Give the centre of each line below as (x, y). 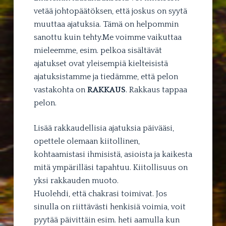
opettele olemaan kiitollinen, (87, 142)
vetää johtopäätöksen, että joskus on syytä (110, 11)
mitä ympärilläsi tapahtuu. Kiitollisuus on (110, 168)
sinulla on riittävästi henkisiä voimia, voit (109, 207)
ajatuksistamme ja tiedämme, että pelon (106, 77)
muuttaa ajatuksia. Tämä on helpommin (106, 24)
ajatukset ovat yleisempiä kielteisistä (101, 64)
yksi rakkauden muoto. (76, 181)
